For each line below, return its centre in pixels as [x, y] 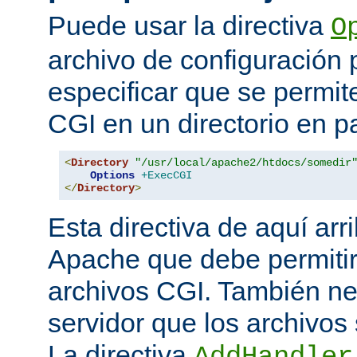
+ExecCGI [167, 175]
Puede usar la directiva [189, 25]
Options [112, 175]
